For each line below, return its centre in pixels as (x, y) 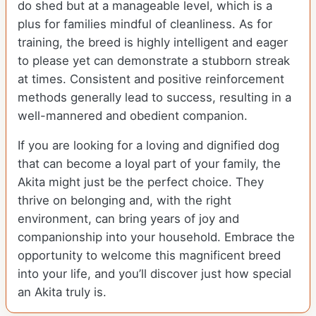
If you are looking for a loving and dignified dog (148, 146)
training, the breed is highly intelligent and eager (153, 43)
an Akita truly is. (62, 292)
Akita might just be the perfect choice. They (141, 182)
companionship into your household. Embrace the (156, 237)
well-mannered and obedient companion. (133, 116)
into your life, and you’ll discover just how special (154, 274)
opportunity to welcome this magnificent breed (149, 256)
